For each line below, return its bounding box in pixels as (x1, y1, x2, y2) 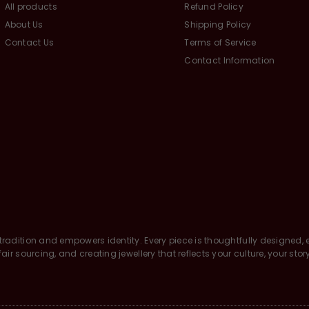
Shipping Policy (184, 19, 252, 31)
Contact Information (184, 54, 275, 67)
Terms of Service (184, 37, 257, 49)
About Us (4, 19, 43, 31)
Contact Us (4, 37, 54, 49)
